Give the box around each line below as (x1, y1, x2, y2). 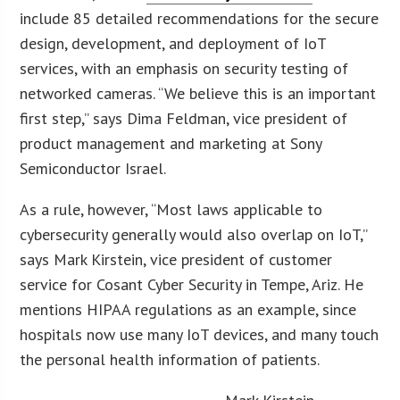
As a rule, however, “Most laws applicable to (20, 199, 323, 221)
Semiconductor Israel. (20, 158, 167, 179)
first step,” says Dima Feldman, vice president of (20, 108, 348, 129)
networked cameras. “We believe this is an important (20, 83, 377, 104)
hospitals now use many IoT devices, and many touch (20, 324, 379, 346)
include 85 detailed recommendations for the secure (20, 8, 379, 29)
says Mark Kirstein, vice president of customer (20, 249, 333, 271)
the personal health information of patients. (20, 349, 321, 371)
